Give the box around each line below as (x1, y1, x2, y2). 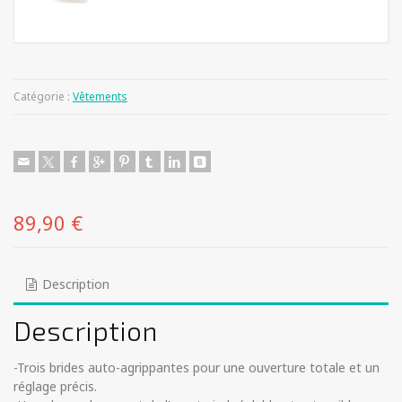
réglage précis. (13, 378, 97, 396)
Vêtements (73, 89, 127, 104)
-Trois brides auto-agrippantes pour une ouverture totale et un (13, 359, 380, 377)
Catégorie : (13, 89, 73, 104)
